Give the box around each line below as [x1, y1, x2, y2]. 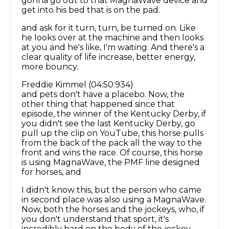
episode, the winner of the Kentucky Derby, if [21, 109, 206, 119]
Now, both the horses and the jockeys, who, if [21, 204, 204, 215]
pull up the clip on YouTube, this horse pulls [21, 128, 203, 139]
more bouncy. [21, 62, 78, 72]
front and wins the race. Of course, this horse [21, 148, 203, 158]
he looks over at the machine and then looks [21, 33, 203, 43]
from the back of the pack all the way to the [21, 138, 202, 148]
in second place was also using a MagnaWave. [21, 195, 206, 205]
